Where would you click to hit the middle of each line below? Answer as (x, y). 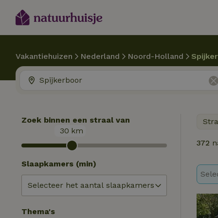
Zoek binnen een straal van (76, 120)
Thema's (38, 211)
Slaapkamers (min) (59, 164)
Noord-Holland (155, 56)
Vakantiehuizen (44, 56)
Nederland (100, 56)
